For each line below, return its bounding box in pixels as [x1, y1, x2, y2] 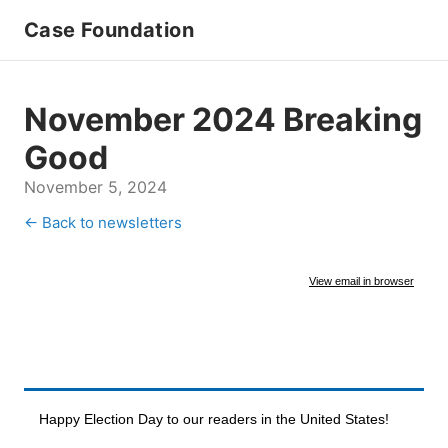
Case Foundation [24, 18, 194, 42]
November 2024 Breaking [24, 100, 422, 139]
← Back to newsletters [24, 213, 182, 232]
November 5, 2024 [24, 177, 167, 197]
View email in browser [309, 275, 414, 287]
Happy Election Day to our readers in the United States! [39, 411, 389, 427]
